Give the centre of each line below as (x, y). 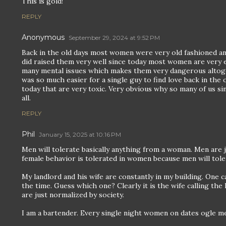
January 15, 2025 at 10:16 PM (80, 134)
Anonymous (43, 37)
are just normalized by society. (73, 195)
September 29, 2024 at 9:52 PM (114, 38)
